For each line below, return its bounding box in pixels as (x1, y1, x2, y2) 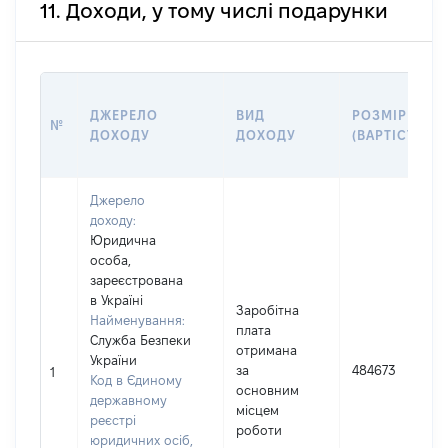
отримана (236, 343, 297, 357)
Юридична (90, 233, 156, 247)
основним (236, 383, 299, 397)
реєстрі (90, 413, 136, 427)
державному (90, 393, 167, 407)
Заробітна (236, 303, 299, 317)
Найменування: (90, 313, 185, 327)
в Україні (90, 293, 143, 307)
